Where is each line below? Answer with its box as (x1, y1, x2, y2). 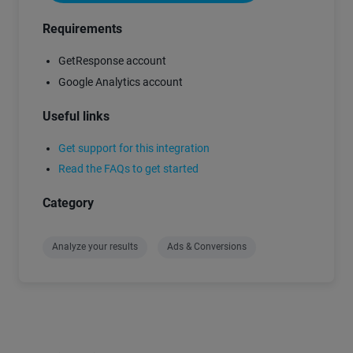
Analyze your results (52, 241, 138, 253)
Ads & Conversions (167, 241, 247, 253)
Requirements (43, 21, 122, 37)
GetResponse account (58, 54, 166, 68)
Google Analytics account (58, 75, 183, 88)
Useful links (43, 108, 110, 124)
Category (43, 195, 94, 211)
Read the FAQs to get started (58, 162, 199, 176)
